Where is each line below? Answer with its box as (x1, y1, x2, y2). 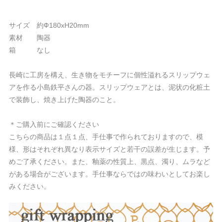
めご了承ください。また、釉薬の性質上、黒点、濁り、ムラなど (9, 158, 210, 166)
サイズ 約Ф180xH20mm (9, 21, 89, 29)
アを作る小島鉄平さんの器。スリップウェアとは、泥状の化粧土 (9, 83, 210, 91)
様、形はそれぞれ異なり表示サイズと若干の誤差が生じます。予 (9, 145, 210, 153)
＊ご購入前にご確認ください (9, 120, 99, 128)
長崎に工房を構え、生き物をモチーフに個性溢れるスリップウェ (9, 71, 210, 79)
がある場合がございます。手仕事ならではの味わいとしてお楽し (9, 170, 210, 178)
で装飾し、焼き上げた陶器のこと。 (9, 96, 120, 104)
